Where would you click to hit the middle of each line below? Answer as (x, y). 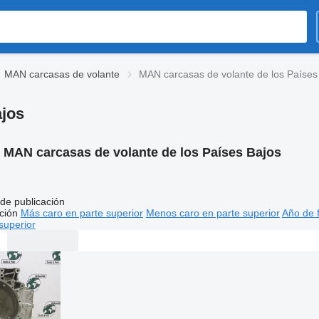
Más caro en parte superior (82, 213)
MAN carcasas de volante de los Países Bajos (142, 152)
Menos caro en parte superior (213, 213)
